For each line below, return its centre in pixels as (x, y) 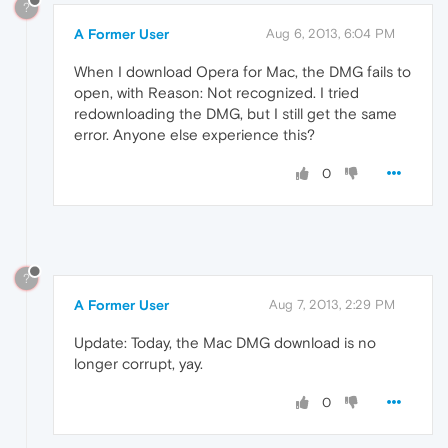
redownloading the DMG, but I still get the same (235, 113)
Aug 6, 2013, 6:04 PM (330, 33)
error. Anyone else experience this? (194, 134)
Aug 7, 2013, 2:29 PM (332, 304)
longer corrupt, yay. (138, 363)
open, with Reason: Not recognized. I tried (216, 92)
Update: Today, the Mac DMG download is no (225, 342)
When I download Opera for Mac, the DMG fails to (242, 71)
